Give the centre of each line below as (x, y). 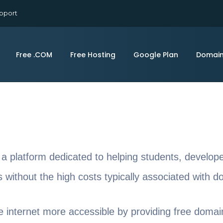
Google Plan (156, 55)
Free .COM (34, 55)
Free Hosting (93, 55)
